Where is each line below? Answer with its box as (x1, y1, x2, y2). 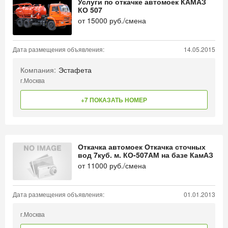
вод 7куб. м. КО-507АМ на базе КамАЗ (78, 150, 213, 160)
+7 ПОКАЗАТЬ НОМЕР (81, 95, 147, 104)
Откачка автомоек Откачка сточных (78, 141, 206, 152)
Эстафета (59, 65, 92, 75)
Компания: (20, 65, 56, 75)
